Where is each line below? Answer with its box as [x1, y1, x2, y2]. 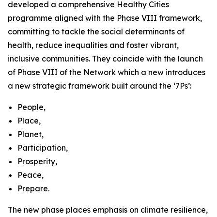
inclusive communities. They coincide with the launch [8, 54, 203, 63]
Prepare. [17, 184, 49, 193]
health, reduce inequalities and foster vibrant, [8, 40, 179, 50]
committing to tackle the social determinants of [8, 27, 185, 36]
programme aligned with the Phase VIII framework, [8, 13, 202, 23]
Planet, [17, 129, 44, 139]
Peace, [17, 170, 44, 180]
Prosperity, [17, 156, 57, 166]
